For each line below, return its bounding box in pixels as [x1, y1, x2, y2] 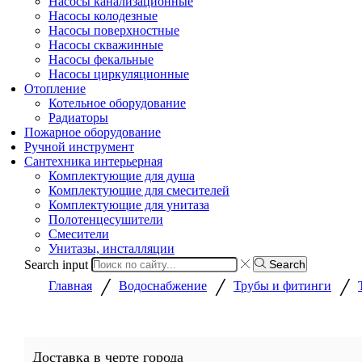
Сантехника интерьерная [24, 154, 162, 168]
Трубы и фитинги [234, 279, 331, 293]
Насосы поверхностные [48, 23, 179, 37]
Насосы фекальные [48, 52, 154, 66]
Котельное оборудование [48, 95, 186, 110]
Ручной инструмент [24, 139, 134, 154]
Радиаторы [48, 110, 108, 124]
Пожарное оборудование [24, 124, 161, 139]
